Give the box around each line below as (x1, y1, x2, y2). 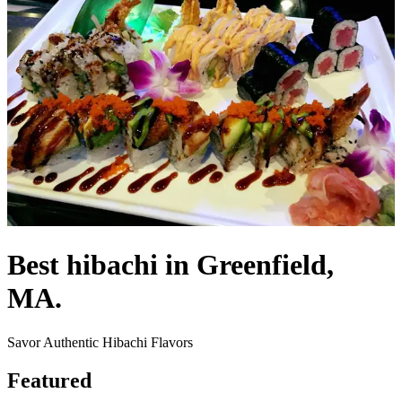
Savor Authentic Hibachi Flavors (7, 334, 193, 350)
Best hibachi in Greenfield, (7, 249, 334, 282)
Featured (7, 368, 92, 392)
